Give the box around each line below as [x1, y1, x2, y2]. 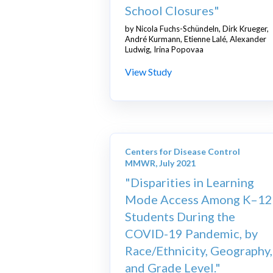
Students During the [125, 209, 235, 224]
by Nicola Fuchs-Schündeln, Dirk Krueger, [125, 24, 269, 34]
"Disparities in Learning [125, 175, 254, 190]
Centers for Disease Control [125, 146, 240, 157]
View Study [125, 66, 172, 78]
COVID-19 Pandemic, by [125, 226, 258, 241]
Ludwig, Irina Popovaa [125, 44, 204, 55]
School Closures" [125, 3, 219, 18]
